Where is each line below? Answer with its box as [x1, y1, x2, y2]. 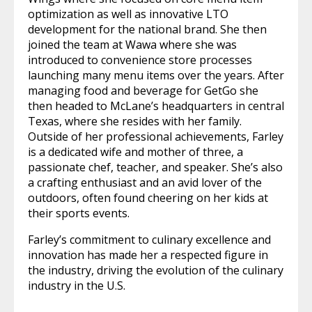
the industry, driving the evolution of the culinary [28, 263, 283, 278]
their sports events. [28, 205, 130, 221]
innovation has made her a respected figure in [28, 247, 268, 263]
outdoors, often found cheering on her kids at [28, 190, 268, 205]
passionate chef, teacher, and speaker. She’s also [28, 159, 283, 175]
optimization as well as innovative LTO [28, 6, 228, 22]
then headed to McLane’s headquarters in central [28, 98, 284, 114]
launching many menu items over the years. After [28, 68, 284, 83]
